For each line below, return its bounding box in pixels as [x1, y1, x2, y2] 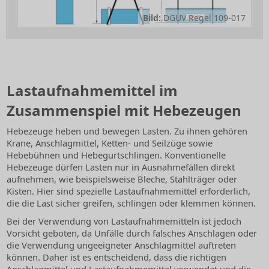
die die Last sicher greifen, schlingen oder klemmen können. [7, 197, 256, 210]
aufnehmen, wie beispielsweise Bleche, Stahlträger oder [7, 173, 237, 186]
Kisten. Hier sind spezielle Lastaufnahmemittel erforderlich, [7, 185, 250, 198]
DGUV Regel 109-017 [161, 12, 246, 24]
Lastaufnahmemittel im [7, 80, 178, 101]
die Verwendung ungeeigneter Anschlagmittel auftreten [7, 239, 236, 252]
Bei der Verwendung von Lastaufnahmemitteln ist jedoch [7, 215, 241, 228]
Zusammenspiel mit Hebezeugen [7, 100, 241, 121]
